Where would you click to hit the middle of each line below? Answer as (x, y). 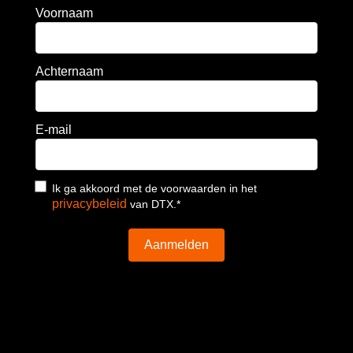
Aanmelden (176, 244)
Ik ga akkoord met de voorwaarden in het (154, 188)
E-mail (53, 129)
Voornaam (64, 13)
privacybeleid (89, 203)
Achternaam (69, 71)
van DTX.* (153, 204)
